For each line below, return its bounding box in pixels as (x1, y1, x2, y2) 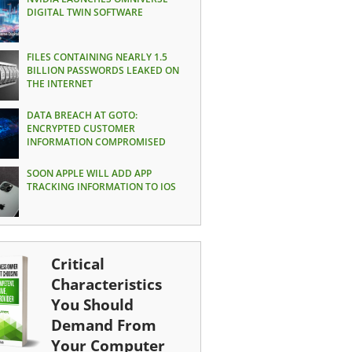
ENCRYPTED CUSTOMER (26, 122, 135, 135)
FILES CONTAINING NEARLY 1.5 (26, 50, 167, 64)
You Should (50, 295, 134, 314)
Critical (50, 254, 104, 273)
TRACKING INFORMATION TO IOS (26, 180, 176, 193)
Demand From (50, 315, 156, 335)
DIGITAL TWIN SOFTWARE (26, 5, 143, 19)
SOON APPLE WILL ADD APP (26, 167, 152, 180)
